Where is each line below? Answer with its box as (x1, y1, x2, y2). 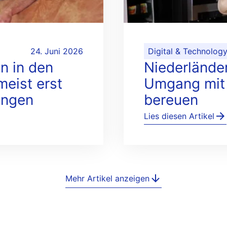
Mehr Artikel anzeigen (65, 173, 149, 183)
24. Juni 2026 (30, 46, 83, 56)
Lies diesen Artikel (144, 111, 214, 121)
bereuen (144, 91, 198, 108)
